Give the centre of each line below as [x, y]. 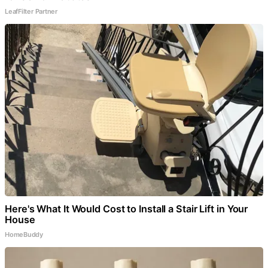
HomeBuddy [24, 234]
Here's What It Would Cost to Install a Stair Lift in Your [127, 209]
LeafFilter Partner [31, 11]
